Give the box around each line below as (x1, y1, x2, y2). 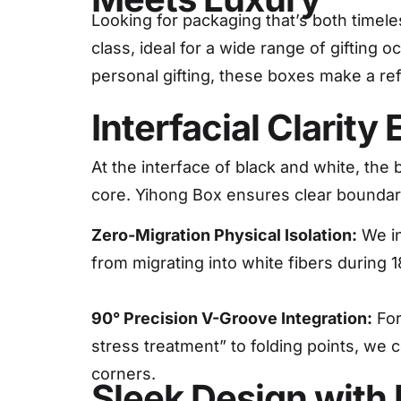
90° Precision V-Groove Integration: (91, 309, 372, 328)
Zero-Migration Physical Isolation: (91, 226, 357, 245)
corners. (91, 364, 156, 384)
